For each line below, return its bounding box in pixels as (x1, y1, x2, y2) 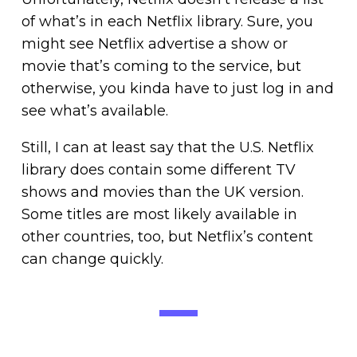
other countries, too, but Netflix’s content (21, 227, 313, 245)
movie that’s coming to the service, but (21, 57, 301, 75)
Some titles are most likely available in (21, 205, 297, 223)
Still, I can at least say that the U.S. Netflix (21, 138, 314, 156)
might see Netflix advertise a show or (21, 34, 288, 53)
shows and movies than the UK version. (21, 182, 304, 201)
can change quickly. (21, 249, 163, 268)
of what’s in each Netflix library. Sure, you (21, 12, 313, 30)
